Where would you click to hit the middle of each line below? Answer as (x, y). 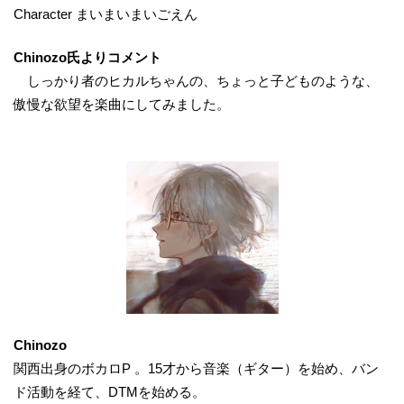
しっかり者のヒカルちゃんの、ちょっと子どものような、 (196, 81)
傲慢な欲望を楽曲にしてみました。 (122, 105)
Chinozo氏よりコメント (87, 58)
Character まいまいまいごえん (106, 14)
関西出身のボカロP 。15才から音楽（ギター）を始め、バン (196, 369)
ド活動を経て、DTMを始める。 (110, 392)
